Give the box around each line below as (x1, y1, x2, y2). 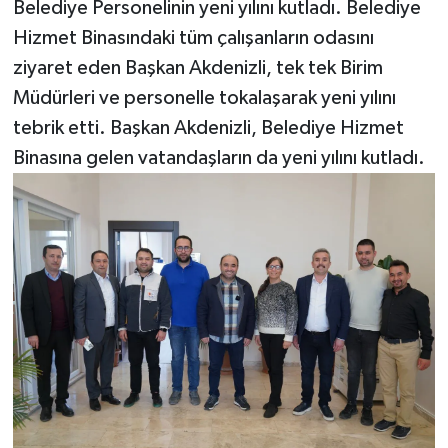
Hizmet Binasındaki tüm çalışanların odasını (12, 28, 374, 49)
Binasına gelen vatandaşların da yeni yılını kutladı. (12, 148, 425, 169)
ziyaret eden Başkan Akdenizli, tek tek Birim (12, 58, 383, 79)
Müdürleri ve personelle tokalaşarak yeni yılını (12, 88, 396, 109)
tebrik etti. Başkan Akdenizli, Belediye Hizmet (12, 118, 404, 139)
